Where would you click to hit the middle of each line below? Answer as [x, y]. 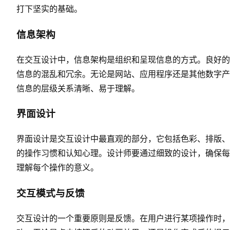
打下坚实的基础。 [49, 9]
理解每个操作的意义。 [57, 167]
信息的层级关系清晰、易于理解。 [78, 88]
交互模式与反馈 [51, 193]
